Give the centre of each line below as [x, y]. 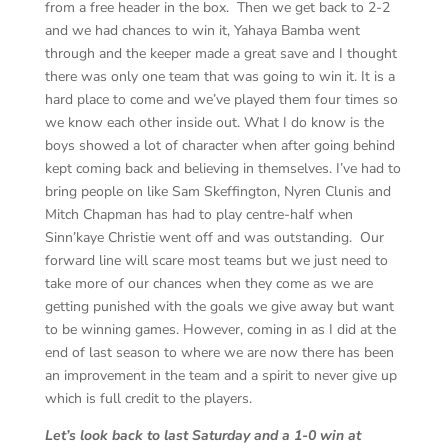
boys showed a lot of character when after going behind [219, 145]
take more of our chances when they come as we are [208, 283]
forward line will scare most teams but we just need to [216, 260]
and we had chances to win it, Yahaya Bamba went [202, 30]
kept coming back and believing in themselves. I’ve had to [222, 168]
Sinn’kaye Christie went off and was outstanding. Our [214, 237]
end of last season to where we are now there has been [219, 352]
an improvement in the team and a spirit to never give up [220, 375]
